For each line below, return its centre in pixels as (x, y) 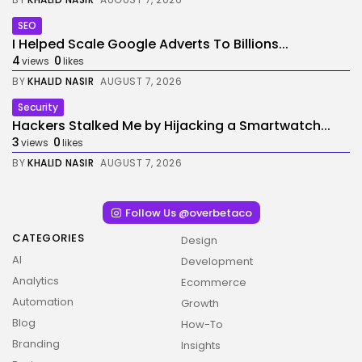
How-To (202, 324)
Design (199, 240)
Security (38, 107)
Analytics (36, 281)
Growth (200, 303)
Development (217, 261)
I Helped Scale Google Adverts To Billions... (150, 44)
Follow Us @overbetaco (188, 213)
